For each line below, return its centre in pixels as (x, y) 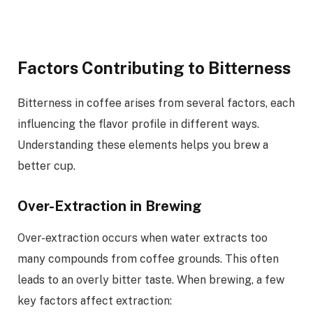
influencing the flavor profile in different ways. (138, 124)
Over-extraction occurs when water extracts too (143, 238)
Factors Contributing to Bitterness (154, 67)
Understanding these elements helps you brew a (143, 145)
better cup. (46, 166)
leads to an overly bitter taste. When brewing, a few (151, 279)
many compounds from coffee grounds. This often (148, 259)
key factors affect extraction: (95, 300)
